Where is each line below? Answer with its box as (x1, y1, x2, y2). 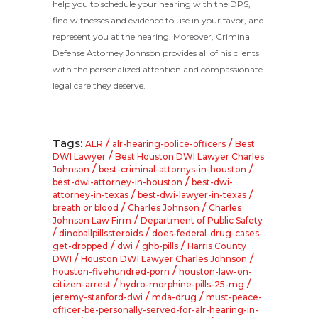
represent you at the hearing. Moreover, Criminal (53, 31, 252, 43)
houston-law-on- (179, 266, 252, 278)
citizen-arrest (53, 279, 111, 290)
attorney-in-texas (53, 190, 128, 201)
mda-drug (152, 292, 197, 303)
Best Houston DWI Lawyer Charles (115, 151, 264, 163)
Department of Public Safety (141, 215, 263, 226)
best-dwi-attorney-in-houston (53, 177, 182, 188)
